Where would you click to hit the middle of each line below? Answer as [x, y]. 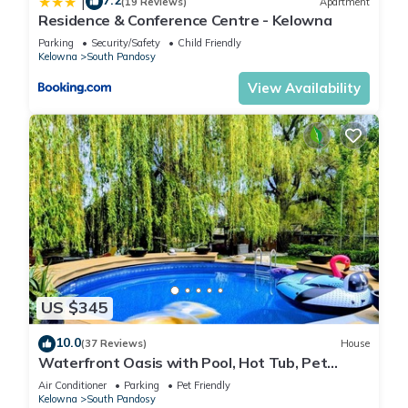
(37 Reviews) [114, 344]
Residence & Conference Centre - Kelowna [185, 20]
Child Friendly [209, 43]
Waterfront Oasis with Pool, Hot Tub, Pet [183, 362]
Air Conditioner [72, 385]
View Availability [304, 88]
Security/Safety [126, 43]
